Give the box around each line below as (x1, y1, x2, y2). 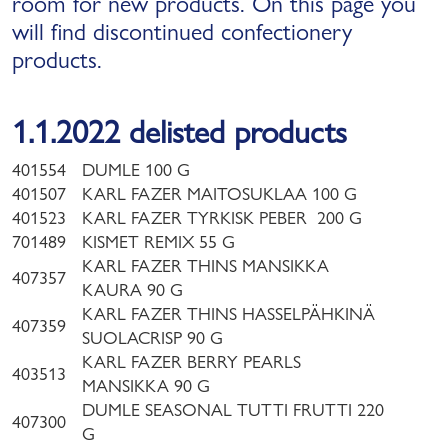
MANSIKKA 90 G (82, 375, 215, 396)
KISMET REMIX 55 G (82, 231, 235, 252)
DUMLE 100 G (82, 159, 190, 180)
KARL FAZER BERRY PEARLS (82, 351, 301, 372)
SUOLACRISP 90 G (82, 327, 223, 348)
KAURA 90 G (82, 279, 183, 300)
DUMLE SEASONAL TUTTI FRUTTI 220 (82, 399, 384, 420)
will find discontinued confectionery (12, 17, 352, 46)
